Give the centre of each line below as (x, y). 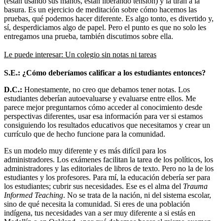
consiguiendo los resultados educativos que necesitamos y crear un (107, 125)
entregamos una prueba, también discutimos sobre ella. (89, 36)
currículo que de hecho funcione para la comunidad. (85, 134)
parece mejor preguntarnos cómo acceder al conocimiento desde (103, 107)
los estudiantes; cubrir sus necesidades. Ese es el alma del (92, 186)
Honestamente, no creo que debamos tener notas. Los (106, 89)
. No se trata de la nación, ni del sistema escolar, (137, 195)
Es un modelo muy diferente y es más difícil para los (85, 150)
